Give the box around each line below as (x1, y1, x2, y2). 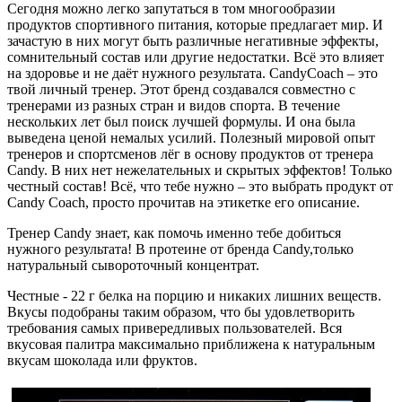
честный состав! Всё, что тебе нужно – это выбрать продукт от (7, 178, 393, 194)
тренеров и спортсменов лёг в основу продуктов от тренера (7, 145, 373, 162)
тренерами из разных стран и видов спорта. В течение (7, 97, 340, 113)
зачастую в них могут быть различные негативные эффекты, (7, 32, 379, 48)
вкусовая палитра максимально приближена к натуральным (7, 336, 375, 352)
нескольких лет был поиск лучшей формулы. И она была (7, 113, 355, 129)
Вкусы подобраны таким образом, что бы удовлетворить (7, 303, 354, 319)
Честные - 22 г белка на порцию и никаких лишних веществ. (7, 287, 381, 303)
